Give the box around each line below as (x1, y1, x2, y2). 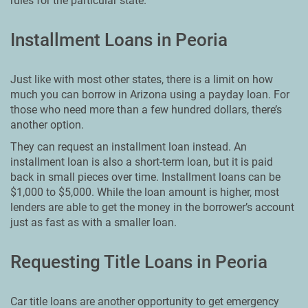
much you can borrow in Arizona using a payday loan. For (10, 88, 289, 101)
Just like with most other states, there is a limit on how (10, 73, 273, 86)
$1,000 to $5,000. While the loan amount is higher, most (10, 186, 279, 199)
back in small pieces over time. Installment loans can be (10, 170, 280, 184)
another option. (10, 118, 84, 131)
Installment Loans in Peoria (10, 30, 228, 50)
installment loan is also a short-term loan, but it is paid (10, 155, 273, 168)
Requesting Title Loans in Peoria (10, 252, 267, 272)
